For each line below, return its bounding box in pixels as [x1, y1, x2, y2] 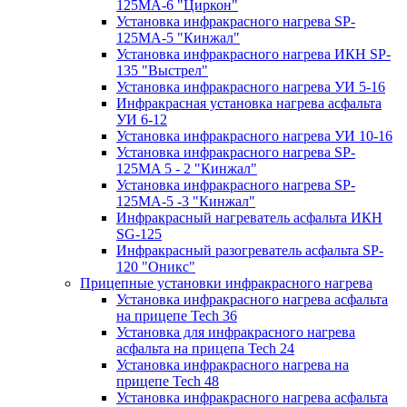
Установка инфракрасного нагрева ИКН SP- [116, 46, 391, 62]
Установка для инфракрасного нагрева [116, 324, 355, 340]
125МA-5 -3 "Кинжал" [116, 194, 255, 209]
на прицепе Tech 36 [116, 308, 237, 323]
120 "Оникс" [116, 259, 195, 274]
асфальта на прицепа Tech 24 [116, 341, 294, 356]
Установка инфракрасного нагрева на [116, 357, 349, 372]
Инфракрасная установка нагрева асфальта [116, 95, 382, 111]
